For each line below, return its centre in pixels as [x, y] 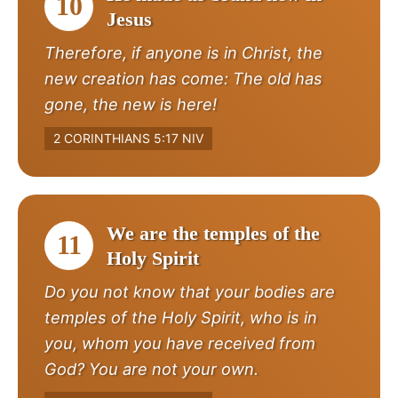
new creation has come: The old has [183, 78]
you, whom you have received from [180, 342]
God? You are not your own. [151, 368]
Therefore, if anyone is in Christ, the [183, 52]
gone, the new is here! [131, 103]
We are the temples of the [213, 233]
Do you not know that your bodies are [190, 291]
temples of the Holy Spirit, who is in [181, 317]
